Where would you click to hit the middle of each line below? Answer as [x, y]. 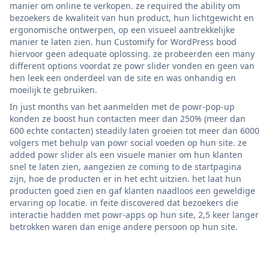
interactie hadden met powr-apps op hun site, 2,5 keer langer [134, 214]
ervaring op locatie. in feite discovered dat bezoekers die [124, 202]
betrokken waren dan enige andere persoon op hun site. [124, 226]
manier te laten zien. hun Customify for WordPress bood [123, 41]
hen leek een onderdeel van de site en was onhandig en [123, 77]
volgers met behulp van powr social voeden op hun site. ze [128, 142]
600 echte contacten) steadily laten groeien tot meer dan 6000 [134, 130]
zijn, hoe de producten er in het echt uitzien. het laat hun [125, 178]
